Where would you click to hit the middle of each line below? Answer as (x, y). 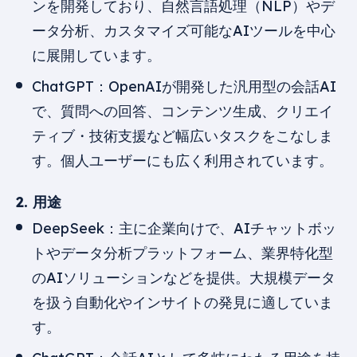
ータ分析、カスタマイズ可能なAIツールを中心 (184, 30)
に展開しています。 (96, 55)
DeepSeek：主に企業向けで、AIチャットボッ (184, 228)
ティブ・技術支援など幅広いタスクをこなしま (182, 135)
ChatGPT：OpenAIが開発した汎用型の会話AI (184, 86)
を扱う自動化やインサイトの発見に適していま (182, 302)
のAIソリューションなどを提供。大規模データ (184, 277)
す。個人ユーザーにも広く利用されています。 (182, 160)
